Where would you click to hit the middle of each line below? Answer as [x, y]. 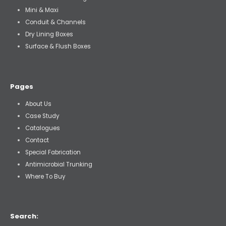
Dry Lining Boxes [49, 35]
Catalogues [42, 128]
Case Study [42, 116]
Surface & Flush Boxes [58, 47]
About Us [38, 104]
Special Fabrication [53, 152]
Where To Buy [45, 176]
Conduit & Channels [55, 22]
